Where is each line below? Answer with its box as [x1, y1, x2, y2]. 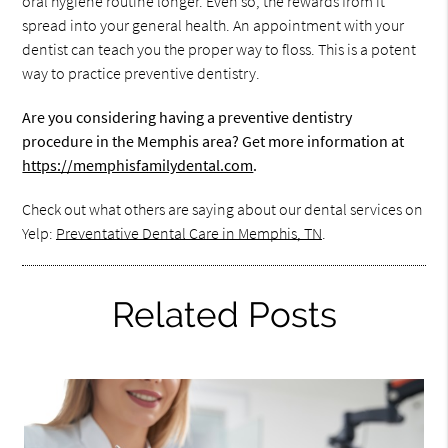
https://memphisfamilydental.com [22, 154, 254, 175]
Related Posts [111, 293, 337, 335]
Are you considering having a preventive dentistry [22, 106, 353, 127]
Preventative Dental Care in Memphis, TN [56, 222, 323, 243]
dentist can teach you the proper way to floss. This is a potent [22, 38, 417, 59]
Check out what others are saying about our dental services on [22, 198, 424, 219]
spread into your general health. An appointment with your [22, 14, 405, 35]
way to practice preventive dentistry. [22, 62, 261, 83]
